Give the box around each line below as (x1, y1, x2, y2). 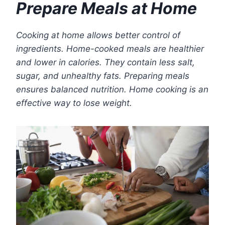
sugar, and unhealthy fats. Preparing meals (16, 71, 189, 81)
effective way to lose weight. (16, 98, 132, 108)
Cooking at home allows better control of (16, 30, 180, 41)
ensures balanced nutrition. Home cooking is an (16, 84, 208, 95)
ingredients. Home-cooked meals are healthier (16, 44, 204, 54)
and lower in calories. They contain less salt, (16, 57, 195, 68)
